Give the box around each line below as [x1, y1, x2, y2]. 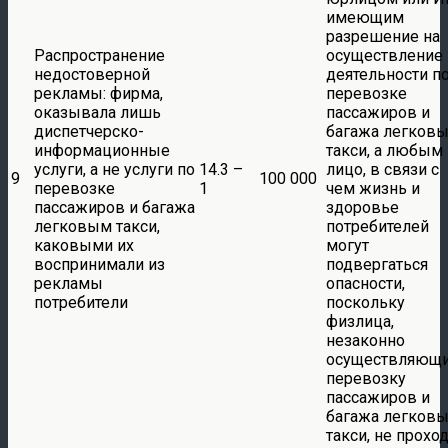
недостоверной [34, 64, 150, 84]
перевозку [326, 368, 406, 388]
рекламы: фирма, [34, 83, 163, 103]
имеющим [326, 7, 404, 27]
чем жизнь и [326, 178, 420, 198]
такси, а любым [326, 140, 443, 160]
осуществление [326, 45, 443, 65]
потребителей [326, 216, 429, 236]
